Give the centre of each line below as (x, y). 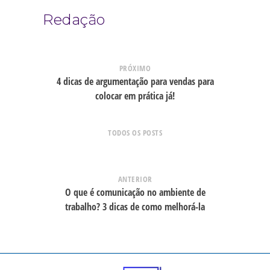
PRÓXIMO (135, 68)
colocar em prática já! (135, 96)
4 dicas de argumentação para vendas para (135, 81)
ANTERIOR (135, 179)
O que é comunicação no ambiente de (135, 192)
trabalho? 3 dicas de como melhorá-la (135, 206)
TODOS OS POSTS (135, 132)
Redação (74, 20)
